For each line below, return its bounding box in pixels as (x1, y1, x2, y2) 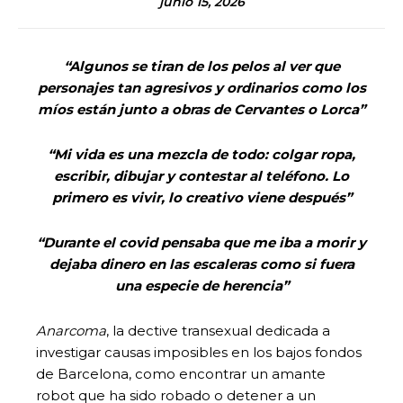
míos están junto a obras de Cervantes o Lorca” (38, 100, 365, 118)
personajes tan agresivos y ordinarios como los (37, 78, 366, 96)
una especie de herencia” (114, 276, 289, 294)
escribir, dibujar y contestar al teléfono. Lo (54, 166, 349, 184)
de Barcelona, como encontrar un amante (36, 364, 326, 382)
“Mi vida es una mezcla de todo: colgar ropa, (48, 145, 355, 163)
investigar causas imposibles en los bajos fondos (36, 343, 362, 361)
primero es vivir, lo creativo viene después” (51, 188, 352, 206)
